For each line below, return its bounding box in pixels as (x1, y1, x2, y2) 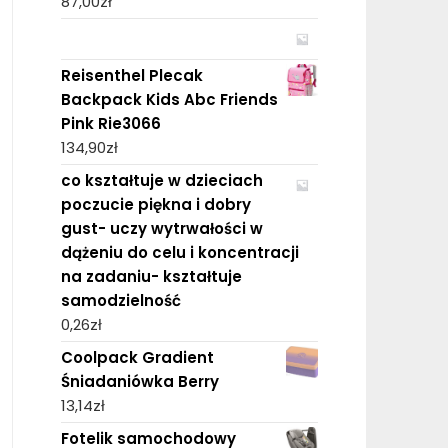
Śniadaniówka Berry (60, 370, 219, 392)
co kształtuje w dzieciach (60, 169, 263, 191)
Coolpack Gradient (60, 346, 214, 368)
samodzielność (60, 289, 181, 311)
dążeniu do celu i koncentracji (60, 241, 299, 263)
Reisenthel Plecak (60, 64, 203, 86)
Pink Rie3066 (60, 112, 161, 134)
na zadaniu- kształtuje (60, 265, 242, 287)
